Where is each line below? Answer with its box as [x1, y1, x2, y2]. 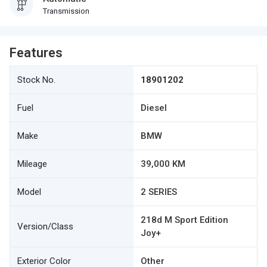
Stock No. [17, 74, 55, 85]
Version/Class [17, 221, 73, 232]
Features [10, 45, 63, 60]
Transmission [43, 7, 89, 15]
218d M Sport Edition [141, 215, 228, 225]
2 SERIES [141, 187, 177, 197]
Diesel [141, 103, 167, 113]
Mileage [17, 159, 47, 169]
